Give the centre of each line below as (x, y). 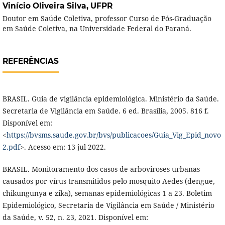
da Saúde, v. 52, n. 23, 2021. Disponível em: (75, 217)
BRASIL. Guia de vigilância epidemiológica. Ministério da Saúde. (110, 99)
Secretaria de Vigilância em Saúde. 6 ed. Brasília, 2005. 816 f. (105, 111)
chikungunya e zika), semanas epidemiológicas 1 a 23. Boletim (107, 193)
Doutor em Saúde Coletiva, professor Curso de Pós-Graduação (107, 18)
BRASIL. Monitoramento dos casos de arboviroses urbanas (101, 169)
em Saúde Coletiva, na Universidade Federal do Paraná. (97, 28)
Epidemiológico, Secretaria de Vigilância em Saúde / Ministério (108, 205)
